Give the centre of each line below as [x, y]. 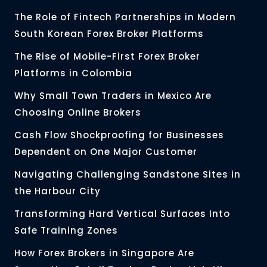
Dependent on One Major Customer [106, 152]
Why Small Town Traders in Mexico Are [113, 96]
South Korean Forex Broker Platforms [109, 34]
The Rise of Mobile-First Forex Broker [107, 57]
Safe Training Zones [66, 231]
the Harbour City [58, 191]
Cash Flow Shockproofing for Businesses [119, 135]
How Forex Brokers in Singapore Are [104, 253]
